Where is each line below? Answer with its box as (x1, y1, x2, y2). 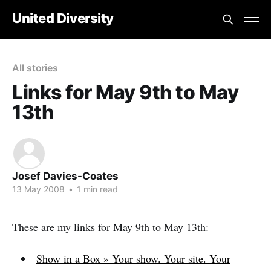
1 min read (74, 184, 118, 194)
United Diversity (12, 10, 114, 26)
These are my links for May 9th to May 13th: (12, 220, 209, 234)
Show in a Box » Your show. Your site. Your (36, 251, 230, 266)
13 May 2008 (12, 184, 65, 194)
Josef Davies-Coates (12, 170, 119, 182)
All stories (12, 62, 59, 74)
